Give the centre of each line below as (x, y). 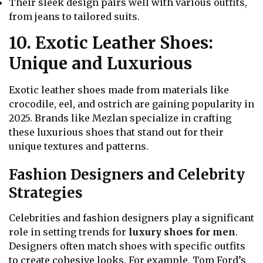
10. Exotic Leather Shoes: (111, 43)
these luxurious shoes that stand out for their (116, 132)
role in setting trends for (69, 232)
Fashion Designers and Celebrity (127, 174)
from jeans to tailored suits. (74, 16)
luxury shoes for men (182, 232)
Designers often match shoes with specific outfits (127, 246)
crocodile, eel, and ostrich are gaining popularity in (131, 104)
